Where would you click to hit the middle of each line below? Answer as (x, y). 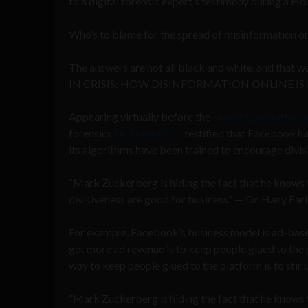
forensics (91, 133)
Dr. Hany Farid (148, 133)
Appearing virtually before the (141, 116)
